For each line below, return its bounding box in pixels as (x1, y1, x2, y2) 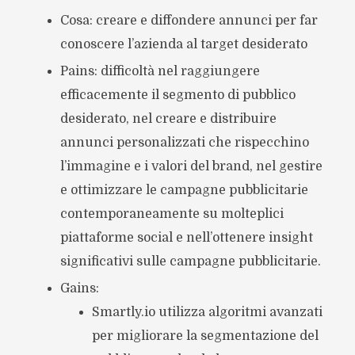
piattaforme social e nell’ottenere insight (59, 230, 313, 245)
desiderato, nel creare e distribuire (59, 111, 277, 126)
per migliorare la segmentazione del (91, 328, 319, 343)
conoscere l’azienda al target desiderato (59, 36, 307, 52)
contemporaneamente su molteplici (59, 206, 284, 221)
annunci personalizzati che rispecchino (59, 135, 309, 150)
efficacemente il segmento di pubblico (59, 87, 296, 102)
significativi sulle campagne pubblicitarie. (59, 254, 321, 269)
